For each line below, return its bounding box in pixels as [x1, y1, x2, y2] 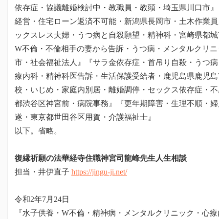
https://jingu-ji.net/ [71, 168, 127, 176]
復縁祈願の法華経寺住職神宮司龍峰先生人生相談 [15, 154, 187, 162]
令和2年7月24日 [15, 195, 69, 203]
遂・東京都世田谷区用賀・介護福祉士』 [15, 113, 155, 121]
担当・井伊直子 [15, 168, 71, 176]
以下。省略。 [15, 127, 62, 135]
